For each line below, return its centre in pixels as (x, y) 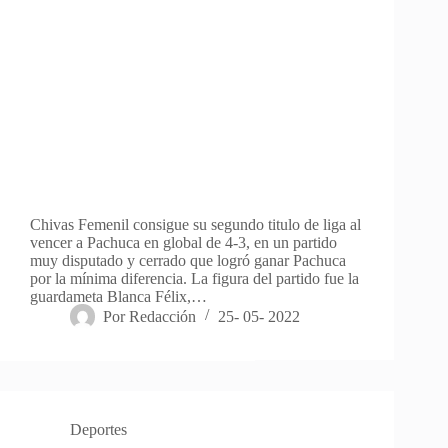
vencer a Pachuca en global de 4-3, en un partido (183, 242)
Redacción (163, 316)
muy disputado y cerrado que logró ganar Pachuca (188, 260)
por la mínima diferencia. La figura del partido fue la (194, 278)
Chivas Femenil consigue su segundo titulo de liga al (195, 224)
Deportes (98, 429)
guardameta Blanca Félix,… (118, 296)
